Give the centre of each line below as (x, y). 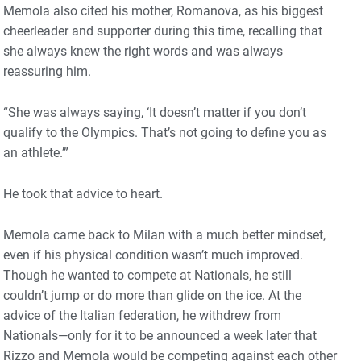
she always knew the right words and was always (143, 51)
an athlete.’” (36, 152)
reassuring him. (47, 71)
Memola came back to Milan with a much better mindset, (164, 234)
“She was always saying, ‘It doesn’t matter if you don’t (155, 112)
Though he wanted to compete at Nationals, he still (147, 275)
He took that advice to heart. (83, 193)
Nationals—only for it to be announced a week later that (160, 335)
